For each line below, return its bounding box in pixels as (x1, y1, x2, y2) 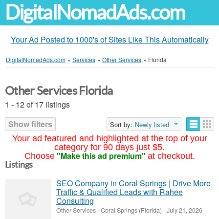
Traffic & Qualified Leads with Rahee (56, 186, 183, 197)
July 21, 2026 (165, 206, 202, 215)
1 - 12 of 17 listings (5, 99, 70, 110)
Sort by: (110, 120, 132, 129)
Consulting (56, 195, 94, 206)
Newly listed (135, 120, 169, 129)
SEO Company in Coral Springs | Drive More (56, 177, 211, 189)
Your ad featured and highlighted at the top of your (12, 133, 207, 143)
